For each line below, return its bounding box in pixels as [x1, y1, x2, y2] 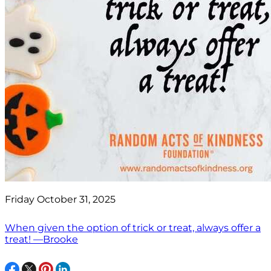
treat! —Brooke [5, 233, 78, 245]
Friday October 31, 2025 [5, 193, 116, 205]
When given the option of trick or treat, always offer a [5, 221, 261, 233]
